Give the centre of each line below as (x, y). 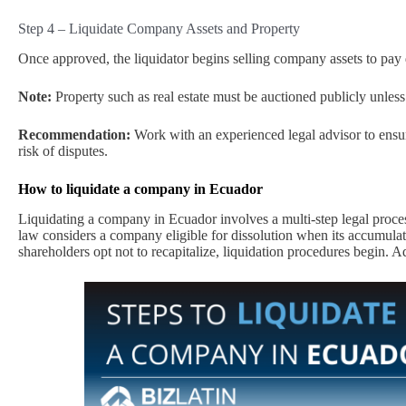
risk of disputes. (63, 150)
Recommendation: (74, 134)
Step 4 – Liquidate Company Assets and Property (159, 28)
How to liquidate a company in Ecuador (140, 188)
